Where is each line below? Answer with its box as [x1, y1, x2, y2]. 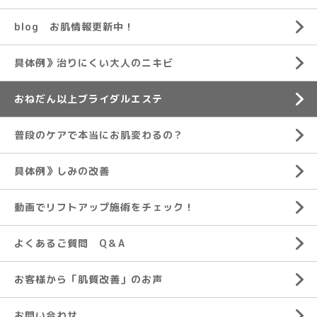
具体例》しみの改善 [14, 164, 110, 178]
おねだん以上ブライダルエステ [14, 92, 163, 106]
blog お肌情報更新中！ [14, 20, 134, 34]
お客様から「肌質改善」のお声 [14, 272, 163, 287]
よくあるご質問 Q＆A [14, 236, 125, 250]
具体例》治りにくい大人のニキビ [14, 56, 173, 70]
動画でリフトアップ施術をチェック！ [14, 200, 195, 214]
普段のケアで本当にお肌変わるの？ [14, 128, 184, 142]
